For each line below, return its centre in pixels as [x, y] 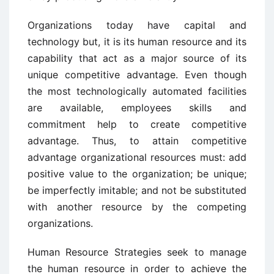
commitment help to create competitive [137, 124]
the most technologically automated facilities [137, 91]
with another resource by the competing [137, 207]
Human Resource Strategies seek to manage [137, 252]
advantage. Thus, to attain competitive [137, 141]
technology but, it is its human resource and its [137, 42]
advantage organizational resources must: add [137, 157]
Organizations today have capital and [137, 25]
